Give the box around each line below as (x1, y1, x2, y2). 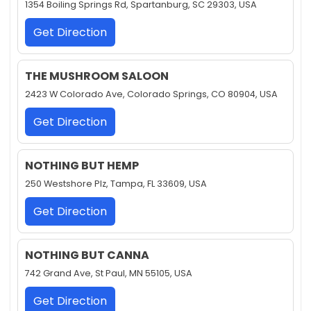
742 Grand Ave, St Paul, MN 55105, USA (25, 267, 192, 280)
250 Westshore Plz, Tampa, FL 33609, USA (25, 178, 207, 190)
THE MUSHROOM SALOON (25, 68, 169, 85)
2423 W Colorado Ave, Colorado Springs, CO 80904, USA (25, 88, 278, 101)
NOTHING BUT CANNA (25, 247, 149, 264)
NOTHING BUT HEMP (25, 158, 139, 174)
